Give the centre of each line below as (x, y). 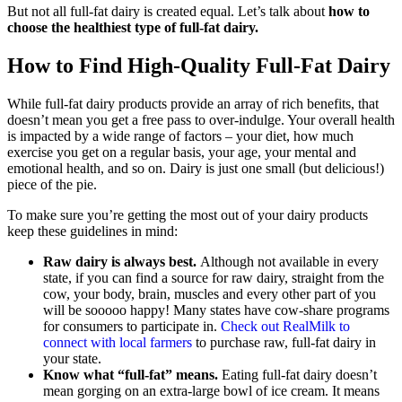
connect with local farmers (119, 342)
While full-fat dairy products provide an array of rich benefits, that (193, 103)
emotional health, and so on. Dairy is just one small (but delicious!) (196, 168)
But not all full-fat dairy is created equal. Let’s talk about (168, 12)
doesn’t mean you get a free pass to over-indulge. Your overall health (201, 119)
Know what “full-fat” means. (131, 374)
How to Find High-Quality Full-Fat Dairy (199, 66)
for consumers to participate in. (132, 326)
